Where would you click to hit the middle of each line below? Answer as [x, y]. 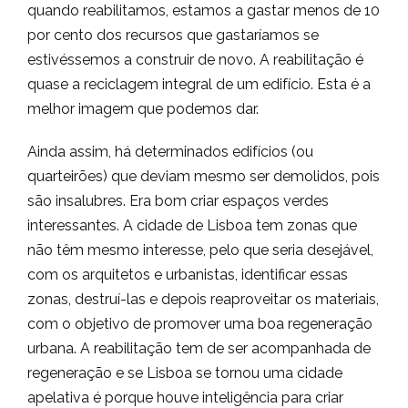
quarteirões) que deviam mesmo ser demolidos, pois [204, 176]
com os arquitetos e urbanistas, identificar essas [188, 275]
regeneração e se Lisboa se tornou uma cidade [185, 373]
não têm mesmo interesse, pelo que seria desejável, [200, 250]
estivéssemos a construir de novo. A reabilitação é [195, 60]
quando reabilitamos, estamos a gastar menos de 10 [204, 10]
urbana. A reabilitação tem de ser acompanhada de [199, 348]
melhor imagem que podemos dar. [143, 109]
